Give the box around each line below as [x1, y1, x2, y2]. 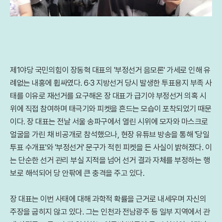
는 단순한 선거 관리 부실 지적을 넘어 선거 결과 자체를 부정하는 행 [10, 156, 210, 165]
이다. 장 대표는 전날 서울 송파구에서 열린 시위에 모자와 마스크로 [10, 117, 208, 126]
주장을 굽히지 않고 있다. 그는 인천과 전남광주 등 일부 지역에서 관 [10, 207, 210, 217]
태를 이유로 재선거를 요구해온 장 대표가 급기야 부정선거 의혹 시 [10, 91, 206, 101]
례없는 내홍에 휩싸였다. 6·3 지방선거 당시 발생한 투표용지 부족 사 [10, 78, 212, 88]
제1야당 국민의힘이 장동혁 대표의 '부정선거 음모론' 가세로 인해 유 [10, 65, 210, 75]
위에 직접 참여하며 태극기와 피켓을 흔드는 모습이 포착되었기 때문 [10, 104, 211, 113]
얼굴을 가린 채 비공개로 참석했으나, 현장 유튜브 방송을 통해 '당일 [10, 130, 209, 139]
